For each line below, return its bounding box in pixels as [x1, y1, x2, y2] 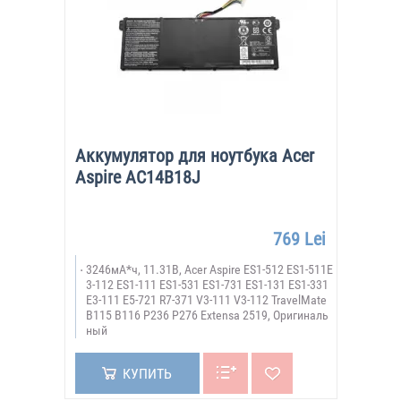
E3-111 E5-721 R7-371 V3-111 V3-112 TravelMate [85, 293, 327, 307]
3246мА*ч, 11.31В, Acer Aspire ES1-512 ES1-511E [85, 262, 333, 277]
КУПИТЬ [122, 365, 172, 382]
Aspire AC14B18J [74, 166, 200, 188]
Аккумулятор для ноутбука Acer [74, 145, 314, 166]
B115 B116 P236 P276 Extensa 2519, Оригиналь [85, 308, 328, 322]
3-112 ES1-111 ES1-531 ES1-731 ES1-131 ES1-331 [85, 277, 328, 292]
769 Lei [272, 228, 326, 250]
